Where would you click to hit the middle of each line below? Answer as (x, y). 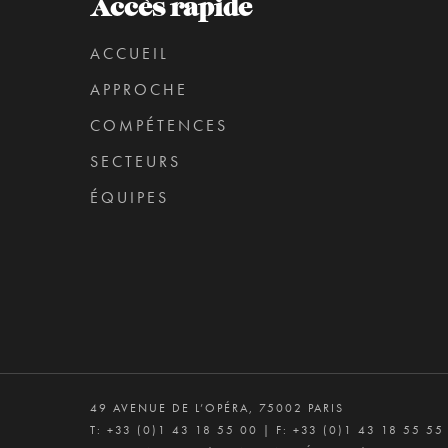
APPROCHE (139, 89)
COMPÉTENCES (159, 125)
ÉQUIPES (129, 197)
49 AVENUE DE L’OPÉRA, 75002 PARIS (217, 408)
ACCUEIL (129, 53)
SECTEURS (135, 161)
